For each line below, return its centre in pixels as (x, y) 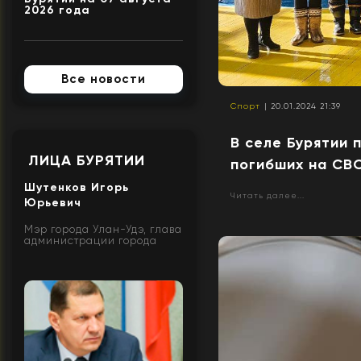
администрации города (91, 240)
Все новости (104, 79)
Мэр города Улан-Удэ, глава (103, 229)
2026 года (57, 10)
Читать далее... (268, 196)
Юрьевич (53, 202)
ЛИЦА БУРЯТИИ (87, 160)
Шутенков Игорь (77, 187)
